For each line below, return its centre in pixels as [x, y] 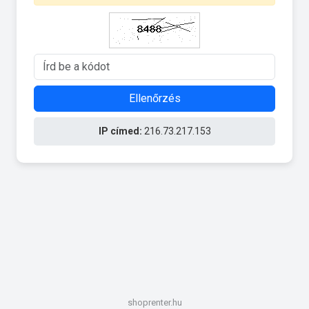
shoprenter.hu [154, 302]
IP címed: [120, 131]
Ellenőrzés [154, 98]
